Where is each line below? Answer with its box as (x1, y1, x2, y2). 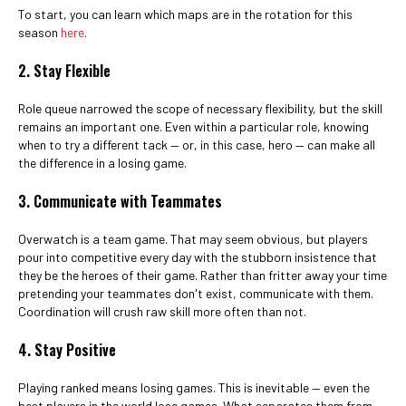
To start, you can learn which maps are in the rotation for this (18, 6, 353, 22)
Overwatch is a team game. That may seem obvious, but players (18, 231, 368, 246)
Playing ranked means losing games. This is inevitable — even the (18, 380, 370, 395)
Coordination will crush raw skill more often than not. (18, 304, 306, 319)
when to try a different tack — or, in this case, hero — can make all (18, 137, 375, 152)
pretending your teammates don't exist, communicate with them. (18, 285, 373, 301)
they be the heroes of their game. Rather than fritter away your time (18, 267, 387, 283)
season (18, 24, 61, 40)
